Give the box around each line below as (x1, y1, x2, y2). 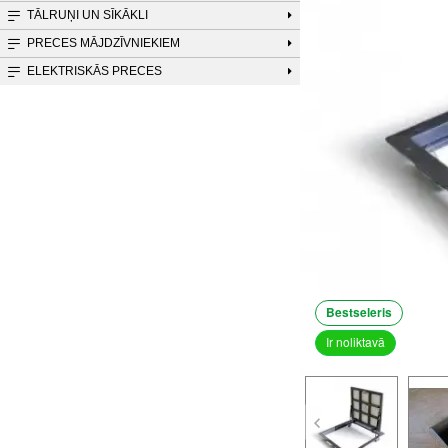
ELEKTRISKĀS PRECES (27, 64, 162, 78)
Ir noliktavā (326, 333, 385, 350)
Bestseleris (326, 303, 392, 321)
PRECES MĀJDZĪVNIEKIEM (27, 36, 180, 50)
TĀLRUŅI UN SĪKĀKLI (27, 8, 148, 22)
